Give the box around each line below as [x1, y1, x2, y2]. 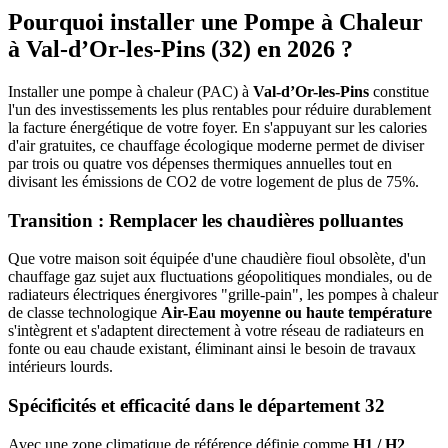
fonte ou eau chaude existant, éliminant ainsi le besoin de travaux [8, 340, 416, 358]
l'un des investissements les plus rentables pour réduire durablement [8, 100, 431, 118]
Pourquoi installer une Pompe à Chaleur [8, 8, 423, 35]
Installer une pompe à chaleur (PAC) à [8, 82, 253, 100]
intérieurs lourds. [8, 358, 113, 376]
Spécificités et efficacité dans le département [8, 395, 365, 416]
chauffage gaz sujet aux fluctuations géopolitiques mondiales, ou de [8, 268, 432, 286]
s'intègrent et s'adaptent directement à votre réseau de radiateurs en [8, 322, 424, 340]
